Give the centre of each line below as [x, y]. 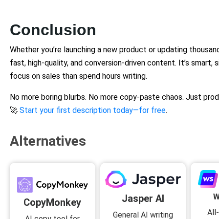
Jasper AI [143, 199]
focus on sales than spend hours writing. [78, 76]
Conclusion [53, 30]
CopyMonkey [53, 202]
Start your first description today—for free [93, 110]
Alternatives [48, 141]
